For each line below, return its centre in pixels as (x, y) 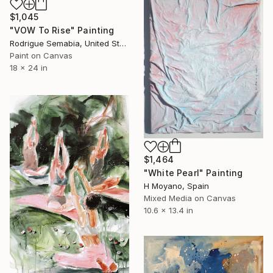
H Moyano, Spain (176, 186)
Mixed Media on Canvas (190, 198)
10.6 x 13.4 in (168, 210)
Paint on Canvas (41, 56)
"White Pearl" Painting (193, 172)
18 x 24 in (29, 68)
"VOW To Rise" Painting (62, 30)
